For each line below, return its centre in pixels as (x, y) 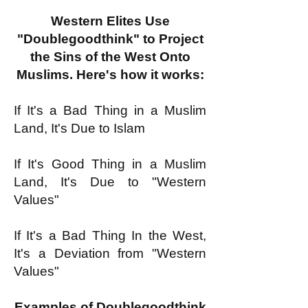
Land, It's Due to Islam (79, 128)
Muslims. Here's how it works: (110, 75)
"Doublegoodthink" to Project (110, 39)
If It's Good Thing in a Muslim (110, 164)
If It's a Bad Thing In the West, (110, 235)
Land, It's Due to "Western (110, 182)
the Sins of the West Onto (110, 57)
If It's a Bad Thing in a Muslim (110, 110)
